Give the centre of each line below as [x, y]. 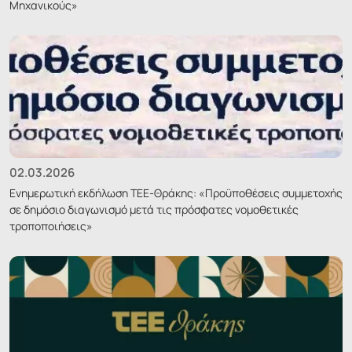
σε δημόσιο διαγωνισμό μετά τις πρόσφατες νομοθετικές [154, 210]
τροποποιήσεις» [51, 226]
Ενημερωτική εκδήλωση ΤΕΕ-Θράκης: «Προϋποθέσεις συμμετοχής [176, 193]
